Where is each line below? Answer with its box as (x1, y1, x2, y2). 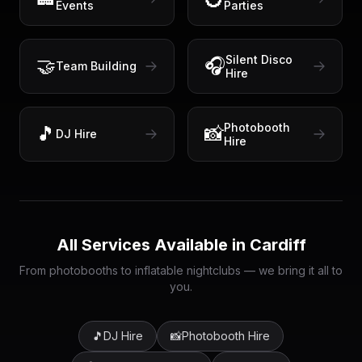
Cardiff (249, 234, 306, 255)
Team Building (56, 59, 137, 74)
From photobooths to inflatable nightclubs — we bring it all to (19, 263, 343, 277)
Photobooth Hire (182, 328, 270, 343)
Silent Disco (225, 52, 293, 66)
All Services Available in (56, 234, 250, 255)
